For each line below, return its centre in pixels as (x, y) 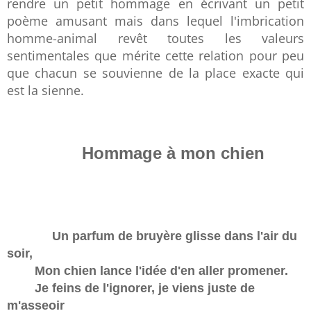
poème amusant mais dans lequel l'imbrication (155, 21)
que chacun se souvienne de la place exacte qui (155, 73)
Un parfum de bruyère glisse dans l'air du (175, 236)
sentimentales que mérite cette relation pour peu (155, 56)
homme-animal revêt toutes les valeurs (155, 39)
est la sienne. (45, 91)
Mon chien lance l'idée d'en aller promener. (148, 271)
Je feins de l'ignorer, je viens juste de (131, 288)
